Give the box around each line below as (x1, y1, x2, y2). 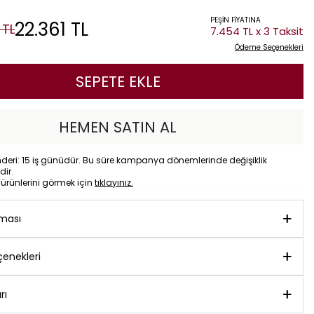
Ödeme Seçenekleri (235, 42, 303, 53)
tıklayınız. (95, 177, 133, 189)
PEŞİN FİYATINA (210, 15, 261, 25)
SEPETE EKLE (75, 71, 161, 92)
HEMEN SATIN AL (59, 117, 177, 137)
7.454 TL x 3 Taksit (210, 24, 303, 39)
